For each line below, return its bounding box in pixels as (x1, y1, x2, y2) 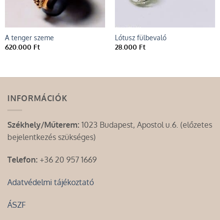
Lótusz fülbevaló (114, 33, 166, 42)
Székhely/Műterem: (7, 120, 80, 130)
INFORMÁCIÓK (7, 93, 68, 103)
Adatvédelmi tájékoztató (7, 177, 94, 187)
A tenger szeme (4, 33, 54, 42)
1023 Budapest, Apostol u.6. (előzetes (80, 120, 212, 130)
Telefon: (7, 155, 38, 165)
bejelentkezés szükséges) (7, 132, 96, 142)
